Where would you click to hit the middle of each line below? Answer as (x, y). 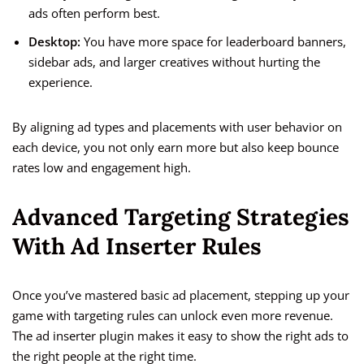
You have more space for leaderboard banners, (213, 42)
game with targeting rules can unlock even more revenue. (173, 316)
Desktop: (54, 42)
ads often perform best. (94, 13)
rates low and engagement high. (102, 168)
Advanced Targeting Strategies (181, 217)
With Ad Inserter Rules (137, 247)
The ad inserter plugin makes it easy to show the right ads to (180, 336)
